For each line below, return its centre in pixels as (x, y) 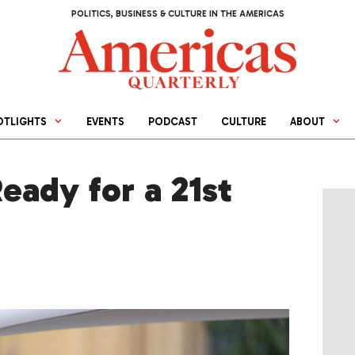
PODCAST (173, 122)
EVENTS (106, 122)
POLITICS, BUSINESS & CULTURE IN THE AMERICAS (177, 14)
